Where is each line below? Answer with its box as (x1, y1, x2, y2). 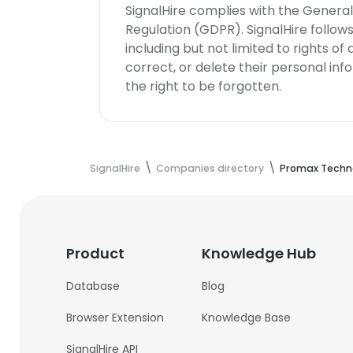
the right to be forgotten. (125, 77, 281, 95)
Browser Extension (66, 310, 165, 325)
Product (66, 243, 125, 263)
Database (66, 278, 121, 294)
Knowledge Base (202, 310, 292, 325)
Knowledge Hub (202, 243, 317, 263)
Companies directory (156, 162, 264, 175)
